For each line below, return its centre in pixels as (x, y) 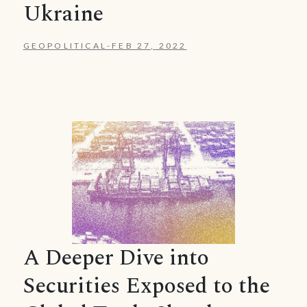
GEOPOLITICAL (65, 46)
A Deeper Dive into (116, 258)
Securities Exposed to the (146, 286)
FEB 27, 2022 (149, 46)
